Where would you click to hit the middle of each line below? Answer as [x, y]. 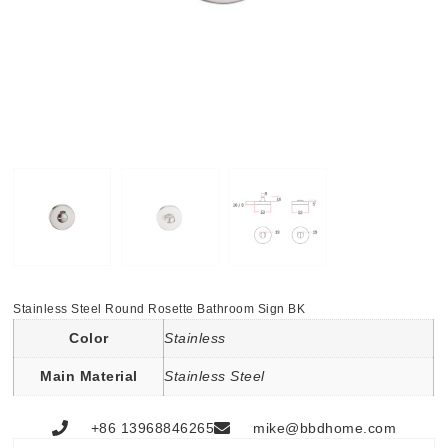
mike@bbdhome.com [325, 427]
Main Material [89, 375]
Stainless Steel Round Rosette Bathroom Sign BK [159, 308]
